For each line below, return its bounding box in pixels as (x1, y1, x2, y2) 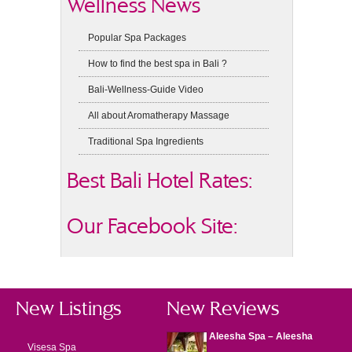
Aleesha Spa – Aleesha (208, 331, 313, 342)
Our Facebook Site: (67, 214, 239, 238)
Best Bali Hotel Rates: (67, 168, 254, 192)
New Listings (16, 297, 122, 320)
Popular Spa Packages (88, 32, 187, 43)
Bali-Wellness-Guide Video (88, 84, 204, 95)
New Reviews (166, 297, 280, 320)
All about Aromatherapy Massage (88, 110, 230, 121)
